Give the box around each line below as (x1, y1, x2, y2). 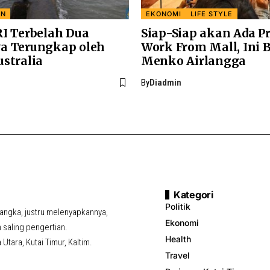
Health (165, 234, 191, 244)
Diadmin (149, 77, 181, 88)
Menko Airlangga (141, 54, 246, 68)
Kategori (174, 189, 213, 201)
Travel (165, 250, 190, 260)
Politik (165, 201, 190, 212)
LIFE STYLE (190, 9, 233, 18)
